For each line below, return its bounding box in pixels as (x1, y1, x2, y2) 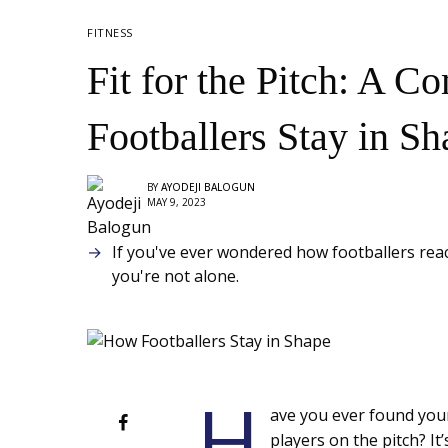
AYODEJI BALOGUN (161, 180, 255, 195)
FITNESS (87, 24, 133, 40)
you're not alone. (112, 264, 239, 287)
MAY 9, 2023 (147, 195, 206, 210)
